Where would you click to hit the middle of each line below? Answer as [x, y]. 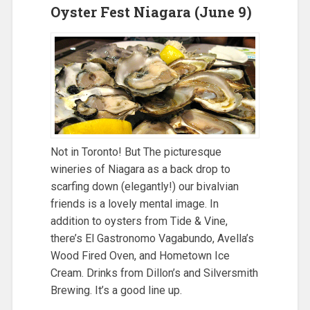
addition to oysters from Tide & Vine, [139, 221]
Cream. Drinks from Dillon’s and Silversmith [154, 273]
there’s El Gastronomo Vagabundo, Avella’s [152, 238]
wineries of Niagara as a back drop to [140, 169]
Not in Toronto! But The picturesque [136, 152]
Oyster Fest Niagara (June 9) [151, 11]
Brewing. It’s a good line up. [116, 290]
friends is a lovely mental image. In [134, 203]
